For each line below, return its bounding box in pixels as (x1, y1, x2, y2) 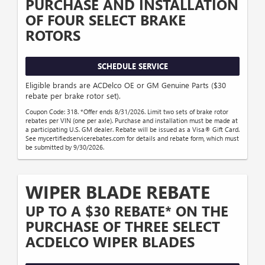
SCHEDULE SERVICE (97, 61, 168, 72)
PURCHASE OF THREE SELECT (25, 216, 220, 235)
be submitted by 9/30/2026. (25, 142, 104, 151)
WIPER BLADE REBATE (25, 179, 210, 203)
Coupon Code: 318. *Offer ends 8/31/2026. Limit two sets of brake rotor (25, 106, 228, 116)
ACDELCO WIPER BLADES (25, 231, 195, 251)
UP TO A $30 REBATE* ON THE (25, 201, 228, 220)
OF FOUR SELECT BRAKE (25, 10, 186, 30)
